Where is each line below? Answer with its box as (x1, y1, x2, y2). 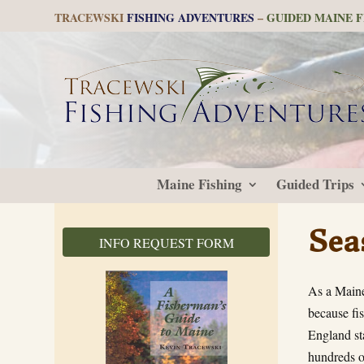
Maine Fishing (156, 173, 242, 194)
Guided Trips (275, 173, 354, 194)
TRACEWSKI (54, 9, 128, 26)
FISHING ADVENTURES (127, 9, 255, 26)
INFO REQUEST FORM (98, 233, 234, 251)
